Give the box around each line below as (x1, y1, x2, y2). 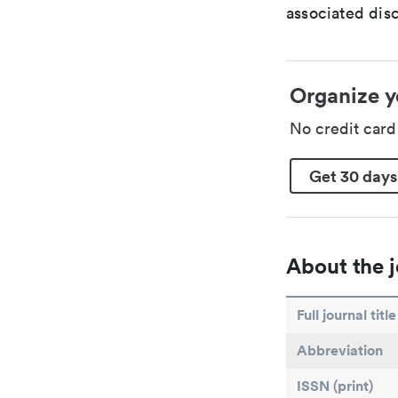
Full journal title (297, 306, 396, 324)
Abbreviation (297, 341, 383, 360)
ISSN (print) (297, 377, 373, 395)
